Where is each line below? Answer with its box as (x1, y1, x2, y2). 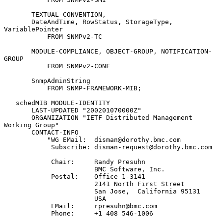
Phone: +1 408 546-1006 (4, 209, 51, 217)
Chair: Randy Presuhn (4, 158, 51, 165)
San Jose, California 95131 (4, 187, 94, 195)
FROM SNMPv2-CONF (4, 62, 47, 70)
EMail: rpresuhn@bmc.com (4, 202, 51, 210)
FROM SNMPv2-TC (4, 32, 47, 40)
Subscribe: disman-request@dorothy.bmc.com (4, 143, 51, 151)
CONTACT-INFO (4, 128, 31, 136)
